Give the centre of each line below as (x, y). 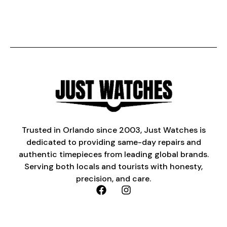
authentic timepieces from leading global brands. (113, 154)
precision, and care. (113, 178)
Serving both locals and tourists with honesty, (113, 166)
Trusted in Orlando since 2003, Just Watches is (113, 130)
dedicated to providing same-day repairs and (113, 142)
